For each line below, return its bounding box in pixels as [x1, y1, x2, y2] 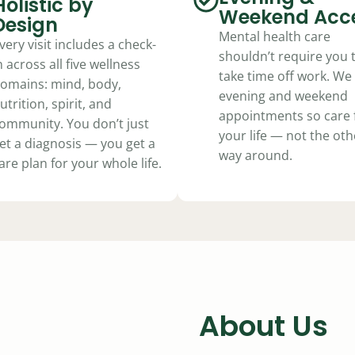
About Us [199, 306, 328, 346]
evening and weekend [219, 87, 348, 105]
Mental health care [219, 28, 330, 45]
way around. [219, 147, 292, 164]
